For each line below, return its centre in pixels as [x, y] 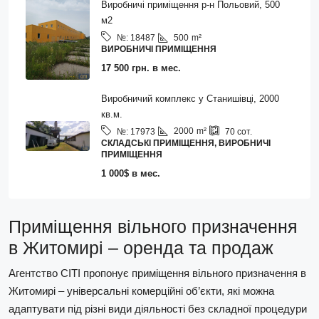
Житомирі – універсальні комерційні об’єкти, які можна [141, 291]
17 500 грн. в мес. [141, 68]
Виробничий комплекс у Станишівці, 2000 [190, 98]
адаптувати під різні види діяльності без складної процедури [158, 308]
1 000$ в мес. [131, 173]
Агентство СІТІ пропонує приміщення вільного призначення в [157, 273]
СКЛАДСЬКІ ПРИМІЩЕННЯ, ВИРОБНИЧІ [186, 143]
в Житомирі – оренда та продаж [141, 247]
